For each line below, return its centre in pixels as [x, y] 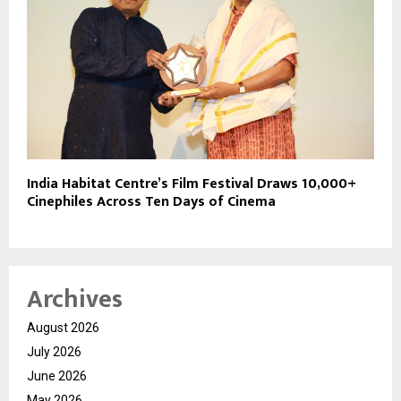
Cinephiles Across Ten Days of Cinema [151, 201]
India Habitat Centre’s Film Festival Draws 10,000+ [192, 183]
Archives [75, 299]
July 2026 [54, 351]
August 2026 [63, 327]
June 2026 [57, 375]
